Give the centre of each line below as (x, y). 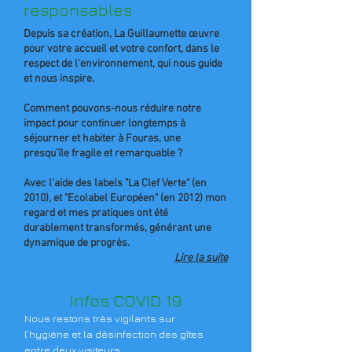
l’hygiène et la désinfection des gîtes (114, 334)
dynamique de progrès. (77, 243)
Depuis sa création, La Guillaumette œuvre (121, 34)
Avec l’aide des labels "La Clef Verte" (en (115, 183)
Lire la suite (201, 258)
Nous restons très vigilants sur (100, 318)
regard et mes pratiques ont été (96, 213)
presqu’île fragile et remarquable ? (103, 154)
